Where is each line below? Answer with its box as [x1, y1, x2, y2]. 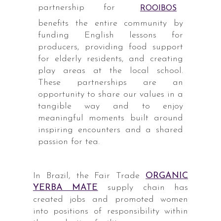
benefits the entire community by [37, 19, 184, 29]
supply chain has [98, 183, 188, 193]
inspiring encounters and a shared [37, 125, 184, 135]
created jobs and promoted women [33, 195, 188, 205]
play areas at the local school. [37, 66, 184, 76]
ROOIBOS [140, 4, 177, 13]
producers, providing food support [37, 42, 184, 52]
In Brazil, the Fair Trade [33, 171, 146, 181]
